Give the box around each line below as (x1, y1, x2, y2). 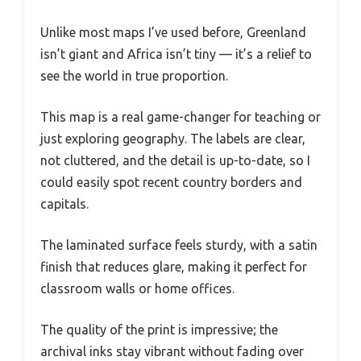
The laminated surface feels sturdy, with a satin (40, 238, 317, 253)
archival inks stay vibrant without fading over (40, 344, 304, 359)
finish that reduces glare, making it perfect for (40, 259, 307, 275)
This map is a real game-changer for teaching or (40, 110, 321, 125)
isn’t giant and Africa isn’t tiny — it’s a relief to (40, 47, 312, 62)
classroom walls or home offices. (40, 281, 234, 297)
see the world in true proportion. (40, 68, 228, 84)
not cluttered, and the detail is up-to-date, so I (40, 153, 310, 168)
